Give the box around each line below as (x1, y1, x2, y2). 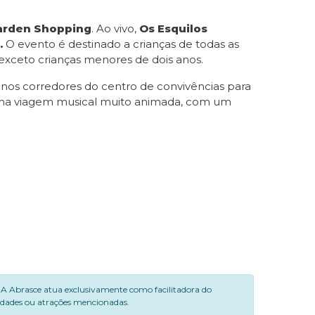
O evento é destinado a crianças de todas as (6, 37, 239, 51)
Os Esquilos (139, 21, 207, 35)
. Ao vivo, (91, 21, 139, 35)
